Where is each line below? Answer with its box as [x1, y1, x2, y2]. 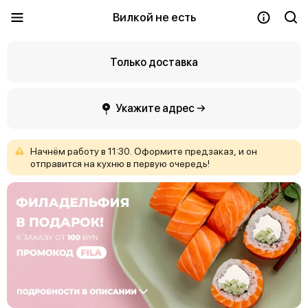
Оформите [134, 146, 183, 157]
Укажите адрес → [115, 102, 206, 115]
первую [133, 158, 167, 169]
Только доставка [110, 55, 198, 69]
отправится [30, 158, 82, 169]
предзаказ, [185, 146, 236, 157]
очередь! [169, 158, 210, 169]
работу [67, 146, 99, 157]
